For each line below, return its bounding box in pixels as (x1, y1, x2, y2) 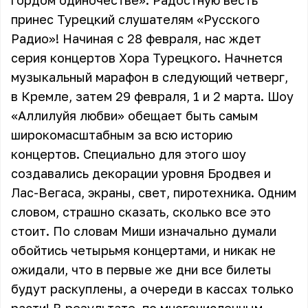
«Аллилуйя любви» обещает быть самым (11, 108, 258, 123)
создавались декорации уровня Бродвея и (11, 166, 271, 181)
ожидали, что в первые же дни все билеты (11, 262, 272, 277)
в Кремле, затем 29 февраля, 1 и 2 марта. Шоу (11, 89, 294, 104)
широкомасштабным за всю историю (11, 127, 232, 142)
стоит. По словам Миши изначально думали (11, 223, 276, 239)
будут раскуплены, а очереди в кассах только (11, 281, 294, 296)
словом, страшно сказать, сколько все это (11, 204, 271, 219)
